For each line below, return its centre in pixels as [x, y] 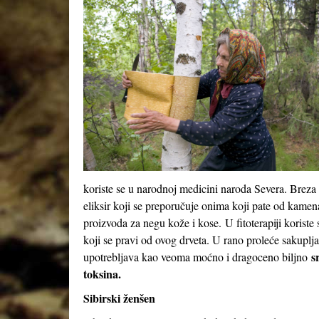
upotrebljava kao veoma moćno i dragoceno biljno [197, 257]
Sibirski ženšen [119, 298]
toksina [101, 274]
